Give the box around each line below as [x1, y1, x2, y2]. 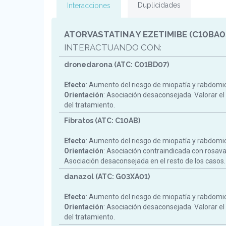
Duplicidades [138, 1, 181, 9]
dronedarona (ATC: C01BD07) [64, 61, 169, 69]
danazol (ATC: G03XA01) [64, 173, 150, 181]
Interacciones [67, 2, 110, 10]
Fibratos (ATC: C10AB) [64, 117, 140, 125]
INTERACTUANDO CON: [64, 42, 161, 52]
